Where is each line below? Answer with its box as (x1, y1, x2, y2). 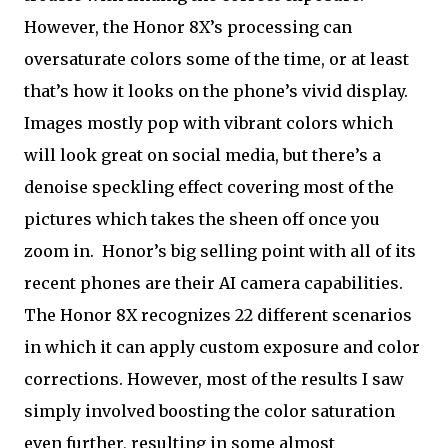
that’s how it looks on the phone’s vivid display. (24, 81, 408, 101)
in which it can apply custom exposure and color (24, 337, 420, 357)
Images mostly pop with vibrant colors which (24, 113, 393, 133)
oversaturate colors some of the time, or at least (24, 49, 409, 69)
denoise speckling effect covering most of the (24, 177, 394, 197)
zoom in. (24, 241, 98, 261)
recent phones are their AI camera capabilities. (24, 273, 403, 293)
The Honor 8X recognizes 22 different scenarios (24, 305, 412, 325)
